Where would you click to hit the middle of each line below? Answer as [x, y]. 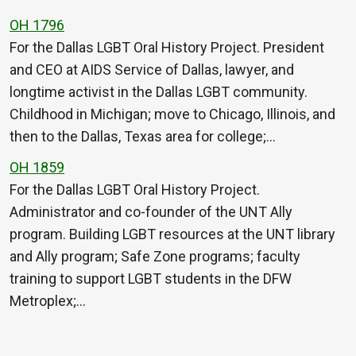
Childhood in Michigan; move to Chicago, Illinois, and [172, 114]
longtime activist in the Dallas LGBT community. [159, 92]
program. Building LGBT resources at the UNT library [172, 234]
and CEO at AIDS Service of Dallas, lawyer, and [152, 70]
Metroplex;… [48, 301]
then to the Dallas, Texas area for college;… [143, 137]
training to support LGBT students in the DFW [151, 279]
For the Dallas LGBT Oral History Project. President [167, 48]
